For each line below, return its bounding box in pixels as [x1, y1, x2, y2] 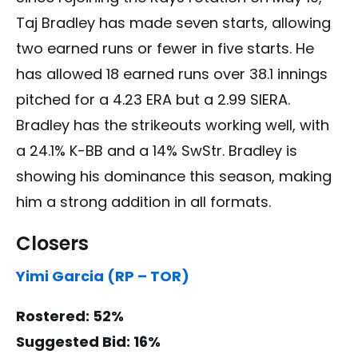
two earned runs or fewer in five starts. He [16, 38, 314, 58]
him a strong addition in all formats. [16, 191, 271, 212]
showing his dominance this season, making [16, 165, 332, 186]
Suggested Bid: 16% [16, 331, 161, 352]
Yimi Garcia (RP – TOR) [16, 265, 189, 286]
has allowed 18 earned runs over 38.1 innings [16, 63, 328, 84]
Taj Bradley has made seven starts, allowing [16, 12, 331, 33]
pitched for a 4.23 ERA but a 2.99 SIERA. [16, 89, 290, 109]
